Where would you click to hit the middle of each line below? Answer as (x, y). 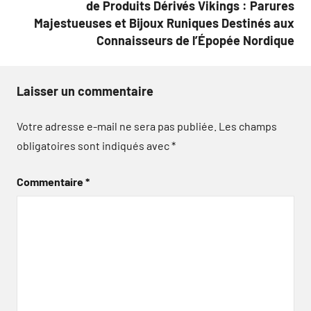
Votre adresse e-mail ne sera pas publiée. (117, 126)
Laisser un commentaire (85, 91)
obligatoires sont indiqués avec (94, 145)
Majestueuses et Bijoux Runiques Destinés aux (164, 23)
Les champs (248, 126)
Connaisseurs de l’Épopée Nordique (195, 40)
